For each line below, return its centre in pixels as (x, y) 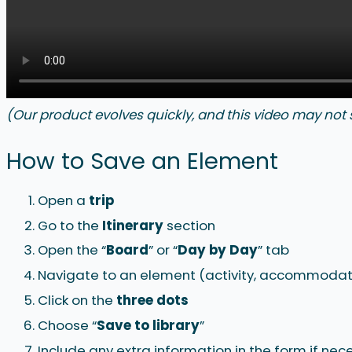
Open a (63, 200)
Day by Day (218, 250)
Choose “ (67, 325)
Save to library (148, 325)
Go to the (70, 225)
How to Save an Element (142, 161)
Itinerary (133, 225)
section (189, 225)
